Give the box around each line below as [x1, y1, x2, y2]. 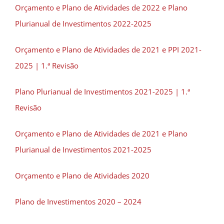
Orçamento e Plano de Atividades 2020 [15, 170, 149, 180]
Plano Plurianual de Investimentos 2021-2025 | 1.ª [15, 86, 190, 96]
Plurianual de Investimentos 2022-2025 [15, 18, 151, 28]
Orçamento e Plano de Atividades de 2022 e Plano [15, 2, 187, 12]
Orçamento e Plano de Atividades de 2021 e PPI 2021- [15, 44, 201, 54]
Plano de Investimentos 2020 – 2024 [15, 196, 141, 206]
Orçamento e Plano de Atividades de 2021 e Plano [15, 128, 187, 138]
